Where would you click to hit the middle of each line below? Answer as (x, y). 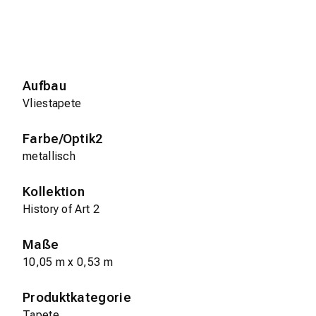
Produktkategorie (77, 298)
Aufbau (44, 86)
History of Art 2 (61, 209)
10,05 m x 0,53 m (68, 262)
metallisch (49, 157)
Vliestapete (52, 104)
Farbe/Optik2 (63, 139)
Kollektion (54, 192)
